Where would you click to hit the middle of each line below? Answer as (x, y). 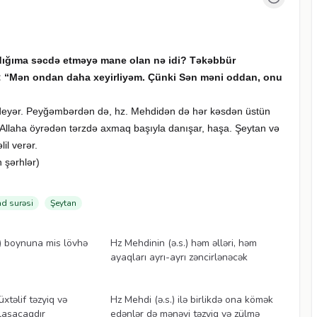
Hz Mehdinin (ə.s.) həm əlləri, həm (183, 243)
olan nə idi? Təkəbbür (183, 60)
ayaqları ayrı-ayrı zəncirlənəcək (179, 257)
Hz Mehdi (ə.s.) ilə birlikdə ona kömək (191, 299)
